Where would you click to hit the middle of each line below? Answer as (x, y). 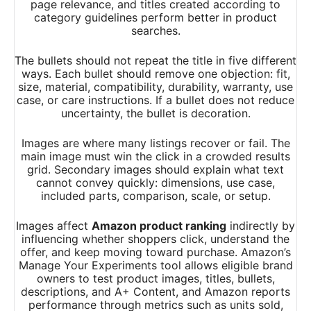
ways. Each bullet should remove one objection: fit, (155, 74)
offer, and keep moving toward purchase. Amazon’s (155, 252)
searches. (155, 31)
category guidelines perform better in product (155, 18)
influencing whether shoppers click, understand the (155, 239)
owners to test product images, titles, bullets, (155, 279)
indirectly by (261, 226)
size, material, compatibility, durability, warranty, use (155, 87)
